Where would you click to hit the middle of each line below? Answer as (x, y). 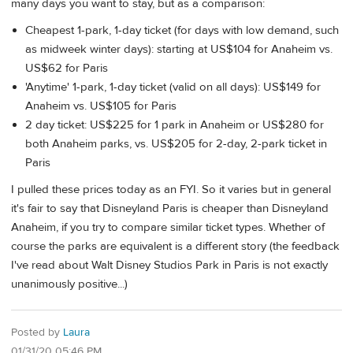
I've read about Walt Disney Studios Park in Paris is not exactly (169, 265)
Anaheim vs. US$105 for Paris (101, 106)
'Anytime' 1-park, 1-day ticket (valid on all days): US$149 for (173, 87)
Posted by (37, 333)
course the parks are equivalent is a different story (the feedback (175, 246)
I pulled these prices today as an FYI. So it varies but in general (171, 189)
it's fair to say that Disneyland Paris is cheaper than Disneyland (170, 208)
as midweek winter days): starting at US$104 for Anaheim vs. (179, 49)
